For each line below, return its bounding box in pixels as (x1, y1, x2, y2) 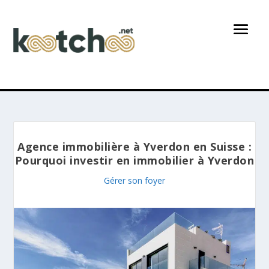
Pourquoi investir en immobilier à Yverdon (14, 153, 255, 168)
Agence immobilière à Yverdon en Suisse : (17, 139, 252, 154)
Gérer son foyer (104, 174, 165, 186)
